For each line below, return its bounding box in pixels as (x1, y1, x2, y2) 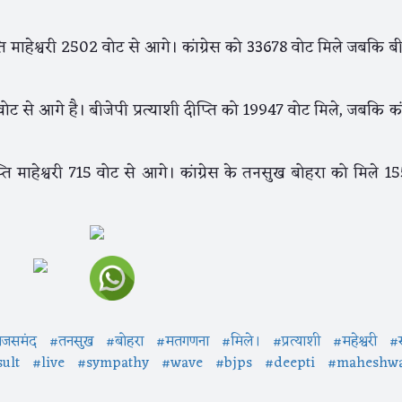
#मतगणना (156, 329, 209, 355)
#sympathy (77, 351, 149, 377)
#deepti (265, 351, 315, 377)
